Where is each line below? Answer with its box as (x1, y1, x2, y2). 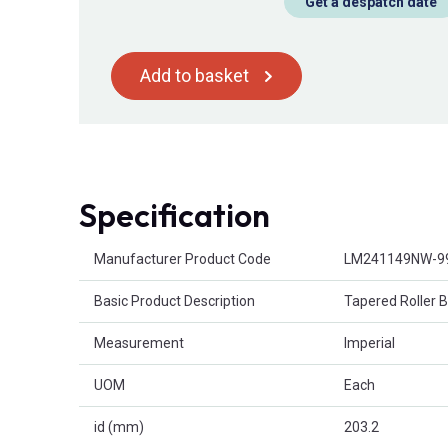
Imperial (344, 335, 395, 352)
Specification (79, 195, 270, 236)
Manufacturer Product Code (94, 251, 271, 268)
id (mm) (94, 419, 144, 436)
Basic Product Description (94, 293, 255, 310)
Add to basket (140, 65, 249, 87)
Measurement (94, 335, 184, 352)
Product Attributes (78, 240, 195, 257)
